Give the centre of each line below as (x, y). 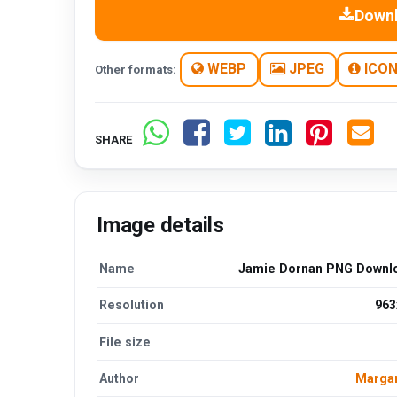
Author (120, 378)
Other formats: (136, 69)
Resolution (132, 305)
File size (125, 342)
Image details (160, 225)
